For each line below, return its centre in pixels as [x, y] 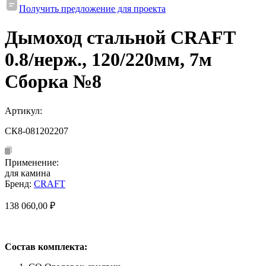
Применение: [32, 162]
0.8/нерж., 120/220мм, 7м [108, 60]
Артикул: [25, 110]
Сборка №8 [53, 82]
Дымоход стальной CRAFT [120, 38]
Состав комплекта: [46, 246]
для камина [28, 173]
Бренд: [19, 183]
